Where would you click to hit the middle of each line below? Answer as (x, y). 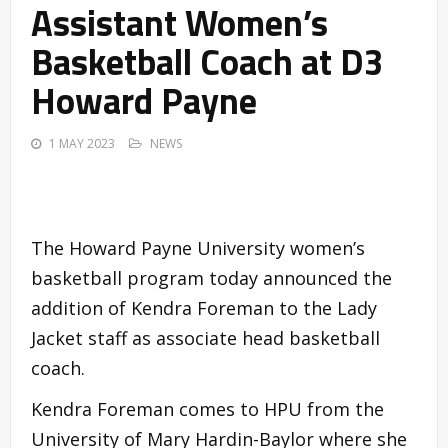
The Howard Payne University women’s (198, 248)
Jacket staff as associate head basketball (205, 338)
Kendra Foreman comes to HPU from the (207, 409)
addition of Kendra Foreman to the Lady (204, 308)
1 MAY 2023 (82, 144)
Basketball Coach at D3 (207, 62)
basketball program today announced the (211, 278)
